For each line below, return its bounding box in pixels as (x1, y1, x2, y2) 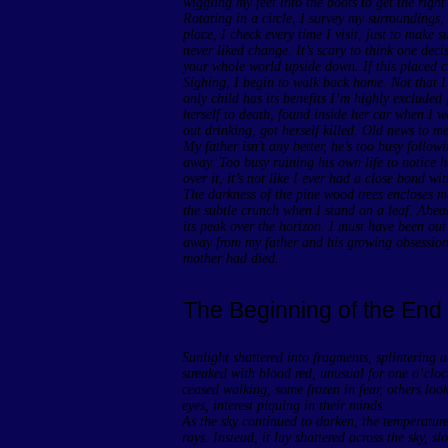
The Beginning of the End (183, 297, 442, 323)
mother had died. (183, 251, 279, 266)
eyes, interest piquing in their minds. (182, 398, 386, 413)
